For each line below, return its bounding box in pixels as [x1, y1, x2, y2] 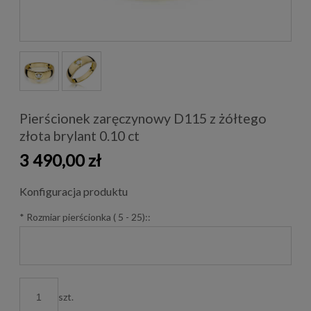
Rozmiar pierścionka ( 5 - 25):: [24, 210, 151, 223]
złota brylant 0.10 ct [19, 127, 140, 144]
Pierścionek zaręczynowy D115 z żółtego [19, 110, 267, 126]
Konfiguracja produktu [19, 184, 128, 198]
